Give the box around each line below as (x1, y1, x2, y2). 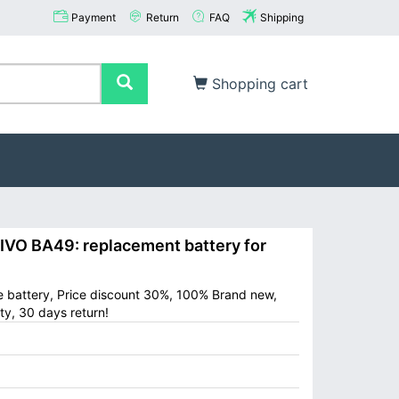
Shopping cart (208, 75, 308, 93)
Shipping (260, 11, 304, 24)
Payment (71, 11, 116, 24)
